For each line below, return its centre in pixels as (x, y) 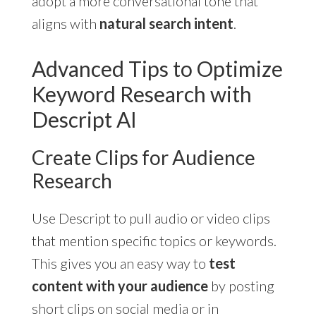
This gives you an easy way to (120, 263)
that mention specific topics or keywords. (154, 240)
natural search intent (166, 23)
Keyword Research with (141, 93)
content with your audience (120, 285)
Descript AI (84, 119)
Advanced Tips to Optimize (157, 68)
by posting (241, 285)
